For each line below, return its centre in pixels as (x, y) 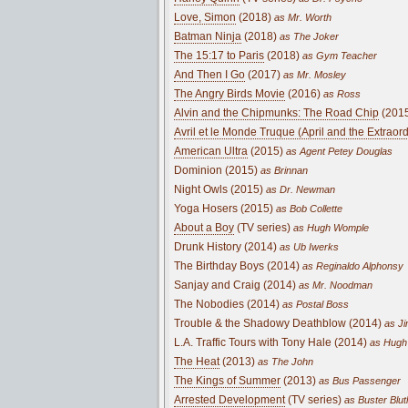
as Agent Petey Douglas (338, 151)
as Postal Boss (314, 304)
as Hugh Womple (330, 227)
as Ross (341, 93)
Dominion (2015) (216, 170)
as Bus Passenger (358, 380)
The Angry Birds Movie (229, 93)
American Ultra (211, 151)
